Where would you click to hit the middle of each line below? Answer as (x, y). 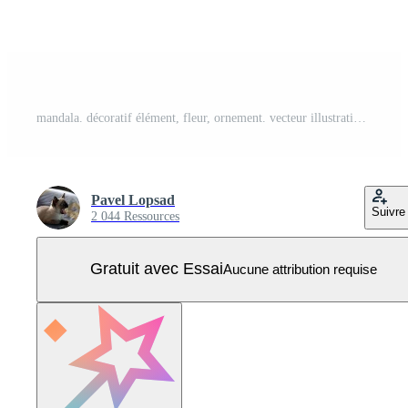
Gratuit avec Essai (156, 269)
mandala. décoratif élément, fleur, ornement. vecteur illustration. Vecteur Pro (360, 117)
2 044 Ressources (135, 216)
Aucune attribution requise (300, 270)
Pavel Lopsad (133, 199)
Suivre (388, 211)
